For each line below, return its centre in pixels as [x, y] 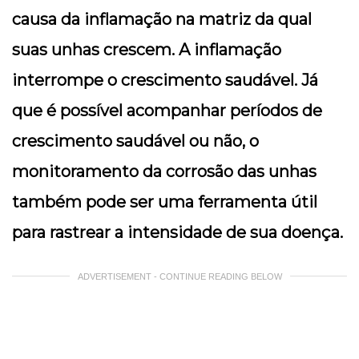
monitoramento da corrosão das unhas [164, 172]
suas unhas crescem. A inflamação [147, 50]
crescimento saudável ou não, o [135, 141]
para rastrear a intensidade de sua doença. [177, 233]
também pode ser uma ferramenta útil [165, 202]
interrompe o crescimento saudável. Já [165, 81]
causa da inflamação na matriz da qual [162, 20]
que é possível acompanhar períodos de [167, 111]
